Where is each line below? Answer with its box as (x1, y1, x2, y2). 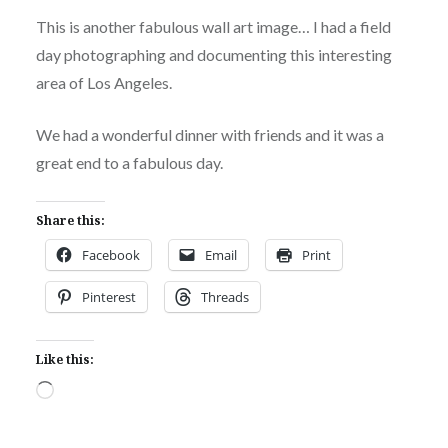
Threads (200, 288, 249, 307)
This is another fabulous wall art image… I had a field (35, 17, 391, 37)
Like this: (35, 351, 94, 369)
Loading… (52, 382, 120, 402)
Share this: (35, 212, 105, 230)
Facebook (81, 246, 140, 265)
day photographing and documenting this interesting (35, 45, 392, 65)
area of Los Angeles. (35, 73, 172, 93)
